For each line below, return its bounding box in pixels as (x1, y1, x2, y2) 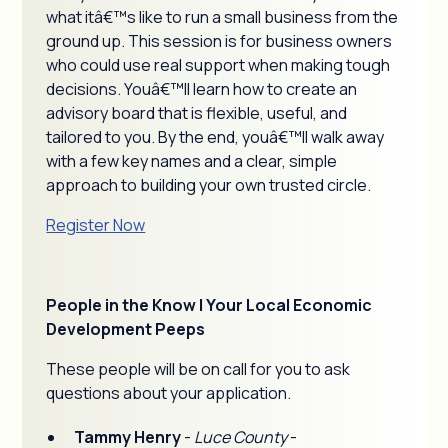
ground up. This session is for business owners (46, 30, 393, 52)
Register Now (46, 214, 146, 236)
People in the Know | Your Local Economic (46, 294, 373, 316)
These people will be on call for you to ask (46, 358, 351, 380)
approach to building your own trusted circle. (46, 174, 372, 196)
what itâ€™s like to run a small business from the (46, 6, 399, 28)
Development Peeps (46, 318, 206, 340)
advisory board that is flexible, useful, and (46, 102, 348, 124)
